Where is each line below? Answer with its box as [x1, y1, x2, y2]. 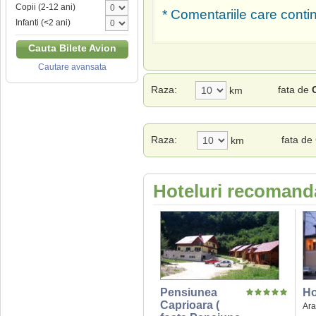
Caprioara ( [160, 299, 219, 312]
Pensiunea [160, 286, 217, 299]
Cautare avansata [37, 62, 107, 73]
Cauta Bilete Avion [28, 42, 116, 54]
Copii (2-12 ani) [16, 2, 75, 13]
